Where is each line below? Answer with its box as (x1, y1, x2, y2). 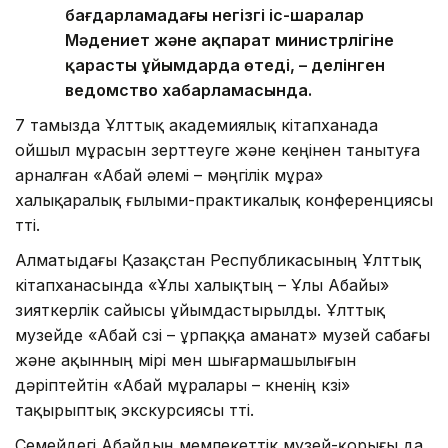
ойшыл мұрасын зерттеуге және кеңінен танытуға (15, 139, 420, 160)
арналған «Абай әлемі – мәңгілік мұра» (15, 164, 323, 185)
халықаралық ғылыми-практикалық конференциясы (15, 189, 433, 210)
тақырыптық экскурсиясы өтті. (15, 399, 254, 420)
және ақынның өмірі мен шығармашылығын (15, 349, 356, 370)
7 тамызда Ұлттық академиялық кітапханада (15, 114, 378, 135)
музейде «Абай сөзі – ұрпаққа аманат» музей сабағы (15, 324, 430, 345)
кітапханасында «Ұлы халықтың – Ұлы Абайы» (15, 274, 389, 295)
